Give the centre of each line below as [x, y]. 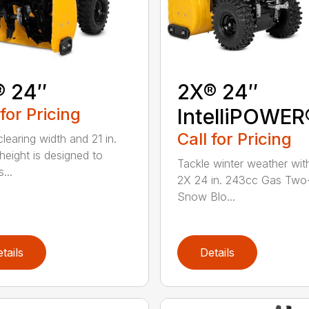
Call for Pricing [234, 139]
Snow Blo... [206, 197]
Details [217, 253]
